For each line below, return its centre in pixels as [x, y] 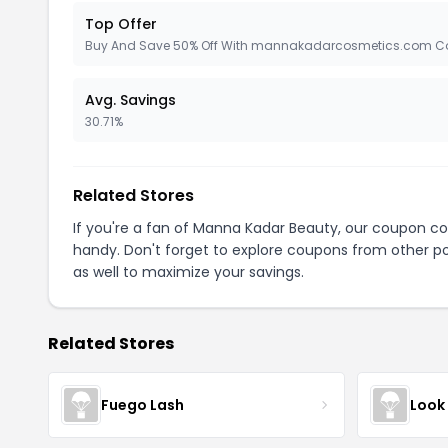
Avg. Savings [130, 100]
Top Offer [121, 24]
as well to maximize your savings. [188, 272]
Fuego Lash [142, 404]
